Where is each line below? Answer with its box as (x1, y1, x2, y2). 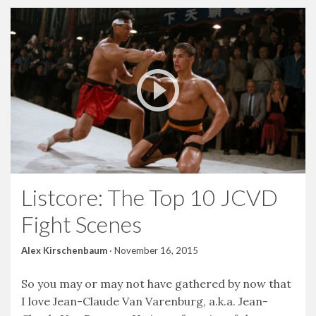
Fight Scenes (21, 209, 142, 238)
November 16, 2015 (114, 244, 198, 256)
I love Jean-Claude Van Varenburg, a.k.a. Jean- (21, 293, 268, 308)
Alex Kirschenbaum (21, 244, 107, 256)
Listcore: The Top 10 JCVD (21, 183, 278, 211)
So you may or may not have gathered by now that (21, 276, 291, 291)
